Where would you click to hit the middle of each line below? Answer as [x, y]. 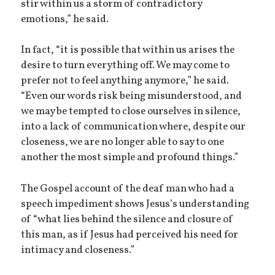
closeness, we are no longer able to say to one [123, 143]
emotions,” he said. [65, 19]
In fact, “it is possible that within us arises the [128, 51]
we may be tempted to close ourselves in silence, [131, 112]
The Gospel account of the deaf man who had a [128, 189]
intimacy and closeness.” [78, 250]
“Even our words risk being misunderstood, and [132, 97]
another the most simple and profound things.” [130, 158]
